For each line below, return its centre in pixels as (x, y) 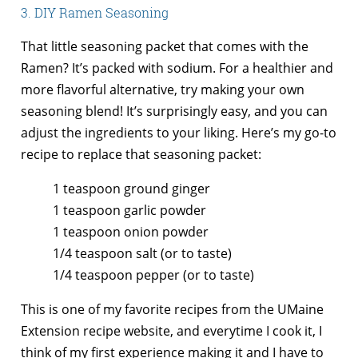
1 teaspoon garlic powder (129, 211)
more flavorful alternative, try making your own (163, 90)
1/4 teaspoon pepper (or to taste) (153, 275)
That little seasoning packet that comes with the (165, 47)
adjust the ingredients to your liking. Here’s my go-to (179, 133)
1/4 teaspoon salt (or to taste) (142, 254)
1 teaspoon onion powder (131, 232)
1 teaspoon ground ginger (131, 189)
